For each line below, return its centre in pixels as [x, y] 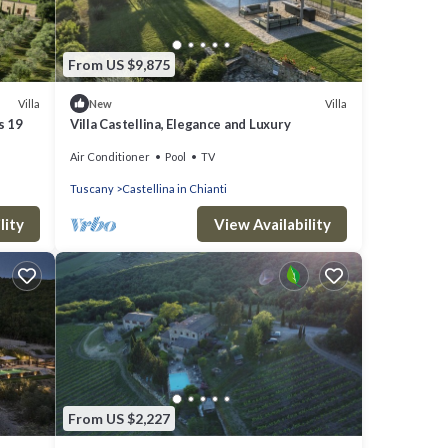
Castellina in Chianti [174, 189]
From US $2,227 [119, 418]
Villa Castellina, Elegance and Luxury [180, 124]
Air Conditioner [110, 157]
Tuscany [92, 189]
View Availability [272, 224]
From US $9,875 [119, 64]
